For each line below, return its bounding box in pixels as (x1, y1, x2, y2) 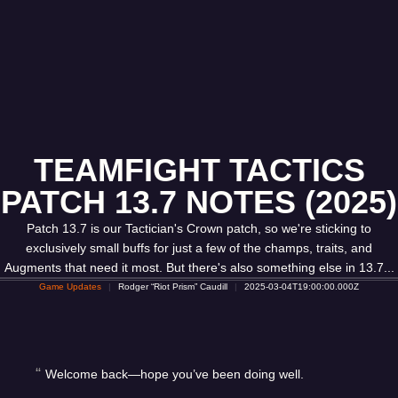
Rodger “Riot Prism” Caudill (118, 282, 227, 291)
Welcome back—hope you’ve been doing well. (45, 367, 304, 381)
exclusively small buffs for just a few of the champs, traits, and (26, 241, 372, 255)
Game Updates (39, 282, 101, 291)
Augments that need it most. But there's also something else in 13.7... (4, 260, 394, 275)
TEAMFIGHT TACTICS (33, 152, 365, 188)
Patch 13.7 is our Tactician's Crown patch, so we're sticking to (27, 221, 371, 235)
